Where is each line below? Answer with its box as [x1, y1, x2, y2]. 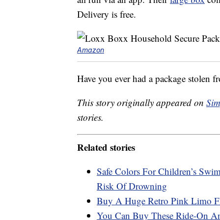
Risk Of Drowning [97, 179, 167, 192]
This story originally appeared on [77, 96, 206, 109]
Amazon [77, 46, 104, 55]
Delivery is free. [77, 8, 136, 21]
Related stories [77, 140, 135, 154]
